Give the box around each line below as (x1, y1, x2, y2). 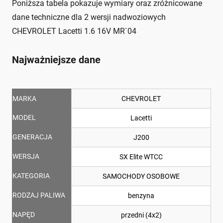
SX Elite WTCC (119, 153, 163, 161)
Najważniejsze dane (12, 54, 101, 66)
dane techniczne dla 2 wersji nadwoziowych (12, 12, 166, 22)
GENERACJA (12, 133, 52, 141)
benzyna (128, 192, 154, 200)
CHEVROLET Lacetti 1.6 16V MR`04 (12, 26, 136, 36)
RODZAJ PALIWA (12, 191, 65, 200)
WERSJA (12, 152, 39, 161)
